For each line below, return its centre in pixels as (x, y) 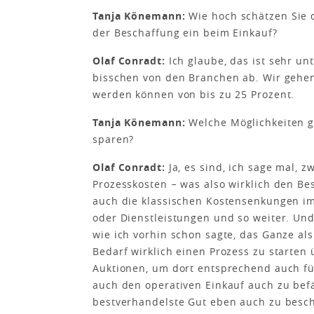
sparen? (114, 139)
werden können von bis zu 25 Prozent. (194, 94)
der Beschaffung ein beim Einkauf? (185, 33)
